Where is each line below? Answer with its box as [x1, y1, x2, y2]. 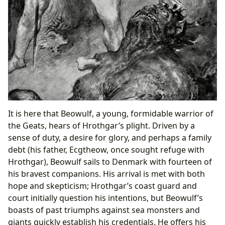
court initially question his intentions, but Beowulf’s [8, 192, 203, 204]
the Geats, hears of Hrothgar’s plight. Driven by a [8, 120, 195, 132]
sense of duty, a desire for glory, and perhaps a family [8, 132, 211, 144]
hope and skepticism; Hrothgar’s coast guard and [8, 180, 197, 192]
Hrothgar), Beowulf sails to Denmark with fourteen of [8, 156, 212, 168]
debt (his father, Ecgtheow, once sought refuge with [8, 144, 204, 156]
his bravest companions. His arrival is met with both [8, 168, 205, 180]
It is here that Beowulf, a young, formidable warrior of [8, 108, 213, 120]
